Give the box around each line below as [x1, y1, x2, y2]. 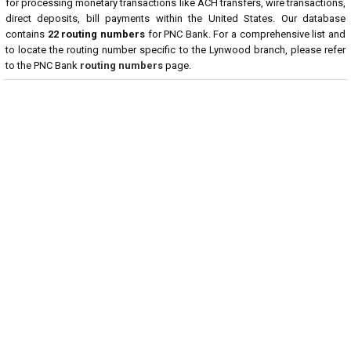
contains [5, 28, 48, 40]
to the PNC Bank [5, 60, 80, 71]
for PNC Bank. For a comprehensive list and [144, 28, 346, 40]
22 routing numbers [47, 28, 145, 40]
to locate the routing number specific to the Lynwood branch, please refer [5, 44, 346, 56]
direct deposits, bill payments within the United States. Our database [5, 13, 346, 24]
